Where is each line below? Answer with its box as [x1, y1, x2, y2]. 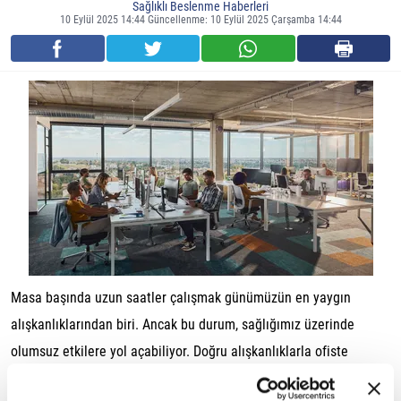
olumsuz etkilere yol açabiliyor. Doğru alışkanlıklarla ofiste [11, 343, 348, 360]
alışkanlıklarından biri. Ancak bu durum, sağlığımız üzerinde [11, 316, 354, 333]
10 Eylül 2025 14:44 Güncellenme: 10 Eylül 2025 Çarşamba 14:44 [59, 13, 342, 26]
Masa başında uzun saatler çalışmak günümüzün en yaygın [11, 289, 351, 306]
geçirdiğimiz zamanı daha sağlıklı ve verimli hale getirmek [11, 370, 347, 387]
